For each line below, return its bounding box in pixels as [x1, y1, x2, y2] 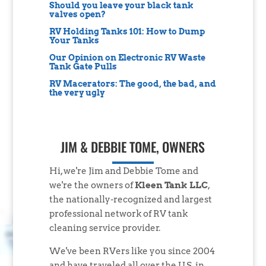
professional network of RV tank [49, 208, 188, 220]
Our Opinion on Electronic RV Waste [49, 53, 205, 63]
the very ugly [49, 88, 104, 98]
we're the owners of [49, 180, 135, 191]
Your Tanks [49, 36, 99, 46]
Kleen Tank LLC [134, 180, 208, 191]
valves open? [49, 9, 106, 20]
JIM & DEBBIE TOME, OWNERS [61, 137, 205, 157]
